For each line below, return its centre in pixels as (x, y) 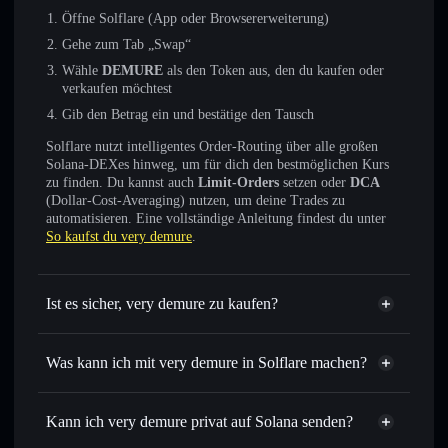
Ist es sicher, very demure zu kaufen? (162, 303)
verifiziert (75, 351)
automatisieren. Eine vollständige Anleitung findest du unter (216, 218)
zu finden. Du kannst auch (122, 182)
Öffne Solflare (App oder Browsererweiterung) (195, 18)
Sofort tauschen (109, 418)
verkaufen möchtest (117, 88)
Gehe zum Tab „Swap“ (126, 44)
